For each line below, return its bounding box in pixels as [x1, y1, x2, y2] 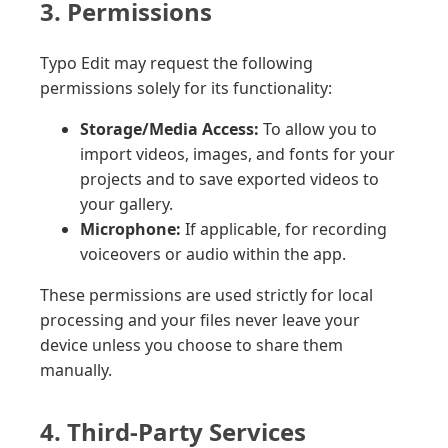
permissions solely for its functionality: [40, 77, 332, 100]
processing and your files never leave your [40, 309, 360, 332]
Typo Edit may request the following [40, 52, 313, 75]
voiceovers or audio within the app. [80, 243, 346, 266]
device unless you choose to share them [40, 334, 343, 357]
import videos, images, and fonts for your [80, 143, 395, 166]
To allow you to [259, 118, 377, 141]
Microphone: [80, 218, 181, 241]
